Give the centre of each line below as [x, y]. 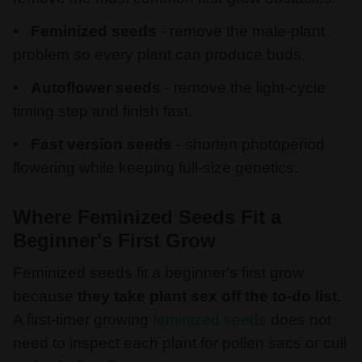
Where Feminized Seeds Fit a [147, 217]
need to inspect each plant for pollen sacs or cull [180, 343]
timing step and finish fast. [103, 111]
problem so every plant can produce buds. [159, 55]
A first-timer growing [81, 319]
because [43, 296]
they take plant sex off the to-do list [205, 296]
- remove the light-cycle [244, 87]
